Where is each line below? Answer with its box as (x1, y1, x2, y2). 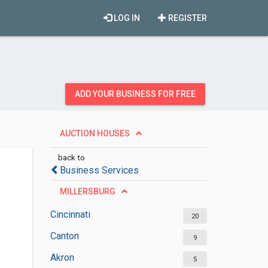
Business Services (59, 165, 139, 176)
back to (57, 153, 85, 162)
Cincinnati (50, 209, 90, 220)
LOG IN (112, 13, 140, 23)
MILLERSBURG (59, 187, 115, 196)
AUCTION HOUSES (59, 129, 130, 138)
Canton (50, 230, 79, 242)
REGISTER (166, 13, 207, 23)
